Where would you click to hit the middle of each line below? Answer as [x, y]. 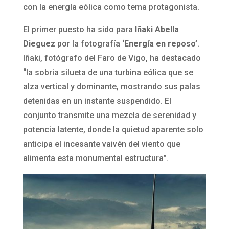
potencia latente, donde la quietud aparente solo [113, 130]
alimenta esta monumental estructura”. [96, 158]
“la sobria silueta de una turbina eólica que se [108, 73]
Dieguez [40, 44]
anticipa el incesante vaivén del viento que [101, 144]
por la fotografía [89, 44]
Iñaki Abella [157, 30]
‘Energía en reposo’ [159, 44]
